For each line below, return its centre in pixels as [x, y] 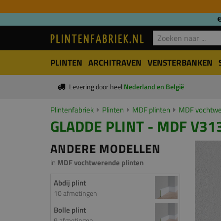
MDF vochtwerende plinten [100, 163]
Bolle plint [70, 210]
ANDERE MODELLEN [106, 148]
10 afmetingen [75, 193]
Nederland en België [154, 87]
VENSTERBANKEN [180, 63]
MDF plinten [151, 110]
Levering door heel [96, 87]
